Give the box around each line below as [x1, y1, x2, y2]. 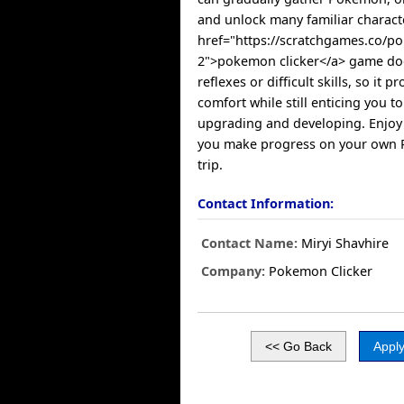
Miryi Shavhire [298, 234, 390, 252]
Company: [201, 262, 266, 280]
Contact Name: [201, 234, 298, 252]
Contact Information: [197, 195, 335, 212]
